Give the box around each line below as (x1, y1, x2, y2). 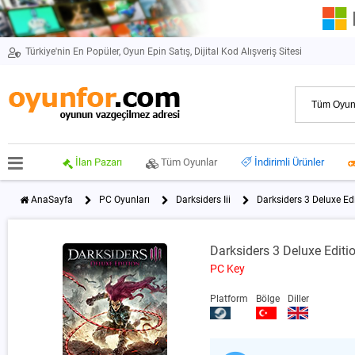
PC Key (210, 262, 246, 275)
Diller (288, 293, 310, 304)
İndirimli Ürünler (254, 156, 324, 168)
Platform (210, 293, 249, 304)
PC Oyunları (99, 194, 150, 205)
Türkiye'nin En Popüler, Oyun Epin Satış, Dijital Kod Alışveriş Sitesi (25, 45, 302, 57)
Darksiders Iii (176, 194, 231, 205)
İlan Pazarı (75, 155, 122, 168)
